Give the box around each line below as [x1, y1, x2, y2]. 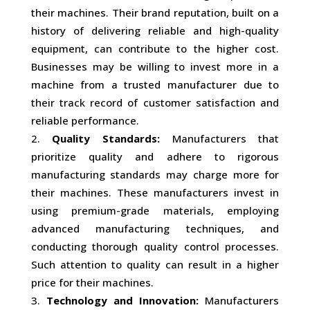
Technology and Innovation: [46, 293, 199, 307]
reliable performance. [30, 113, 139, 127]
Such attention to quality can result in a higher [30, 257, 280, 271]
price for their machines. [30, 275, 154, 289]
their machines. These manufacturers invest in [30, 185, 280, 199]
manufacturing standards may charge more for [30, 167, 280, 181]
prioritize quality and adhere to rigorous [30, 149, 280, 163]
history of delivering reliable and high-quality [30, 24, 280, 37]
